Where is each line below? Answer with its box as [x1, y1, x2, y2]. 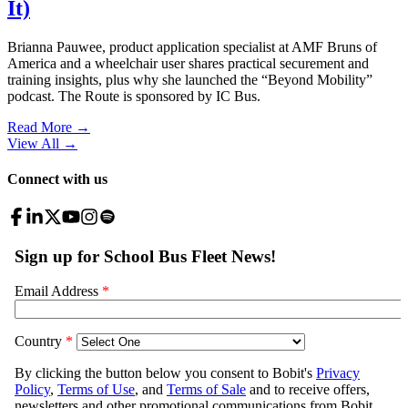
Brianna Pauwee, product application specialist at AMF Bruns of [7, 39, 377, 56]
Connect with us [7, 171, 107, 188]
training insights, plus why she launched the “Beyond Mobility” [7, 72, 372, 88]
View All [7, 136, 59, 152]
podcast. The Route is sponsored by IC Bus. [7, 88, 260, 105]
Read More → [7, 119, 90, 136]
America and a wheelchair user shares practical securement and [7, 56, 369, 72]
